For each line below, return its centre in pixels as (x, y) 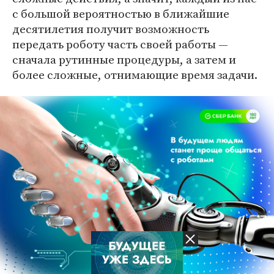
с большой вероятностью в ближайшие (121, 13)
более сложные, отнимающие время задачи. (135, 74)
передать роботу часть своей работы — (120, 44)
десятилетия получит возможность (111, 28)
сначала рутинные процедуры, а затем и (124, 59)
